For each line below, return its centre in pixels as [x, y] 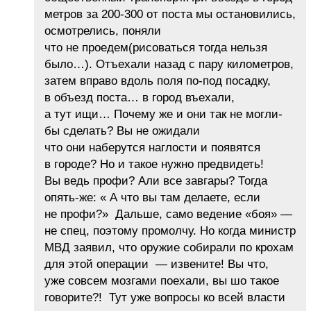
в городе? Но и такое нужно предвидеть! [154, 165]
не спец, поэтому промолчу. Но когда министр [170, 231]
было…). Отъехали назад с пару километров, [169, 65]
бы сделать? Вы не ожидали [122, 131]
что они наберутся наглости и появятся [152, 148]
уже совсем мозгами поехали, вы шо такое [162, 281]
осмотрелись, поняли [103, 31]
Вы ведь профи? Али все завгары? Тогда [156, 181]
